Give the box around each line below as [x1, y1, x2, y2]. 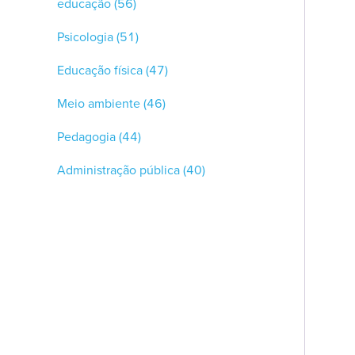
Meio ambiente [57, 94, 140, 113]
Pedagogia [57, 128, 116, 146]
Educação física [57, 61, 143, 79]
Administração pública [57, 161, 180, 179]
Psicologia [57, 28, 113, 46]
